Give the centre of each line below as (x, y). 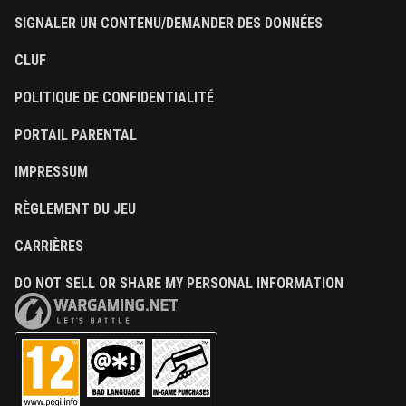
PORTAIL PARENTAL (76, 135)
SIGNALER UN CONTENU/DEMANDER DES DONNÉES (169, 24)
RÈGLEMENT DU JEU (75, 209)
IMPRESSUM (51, 172)
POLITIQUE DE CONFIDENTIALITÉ (114, 98)
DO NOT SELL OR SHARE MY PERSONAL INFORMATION (179, 284)
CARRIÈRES (49, 246)
